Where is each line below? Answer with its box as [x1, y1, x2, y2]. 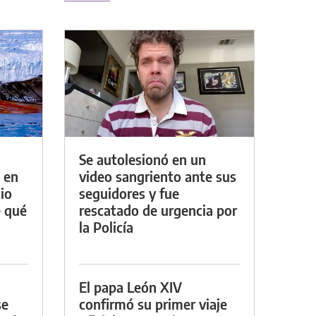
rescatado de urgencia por [79, 200, 237, 219]
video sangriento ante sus [79, 166, 236, 185]
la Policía [79, 217, 133, 236]
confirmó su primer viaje [79, 294, 227, 312]
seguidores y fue [79, 183, 179, 202]
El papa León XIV [79, 277, 182, 296]
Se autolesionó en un [79, 150, 206, 168]
